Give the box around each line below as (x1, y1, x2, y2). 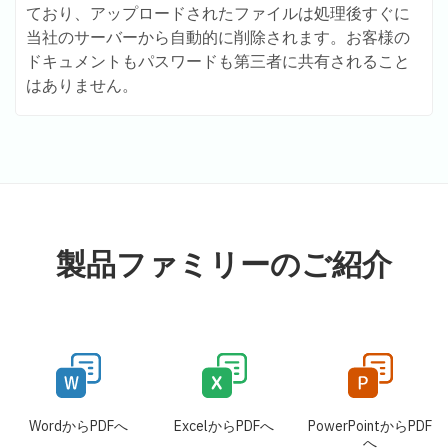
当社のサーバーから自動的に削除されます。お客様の (26, 27, 410, 48)
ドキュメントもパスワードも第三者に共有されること (26, 51, 410, 72)
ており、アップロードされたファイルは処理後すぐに (26, 3, 410, 24)
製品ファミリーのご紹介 (56, 244, 392, 284)
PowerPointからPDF (308, 417, 432, 436)
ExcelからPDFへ (174, 417, 274, 436)
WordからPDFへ (28, 417, 128, 436)
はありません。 (26, 75, 138, 96)
